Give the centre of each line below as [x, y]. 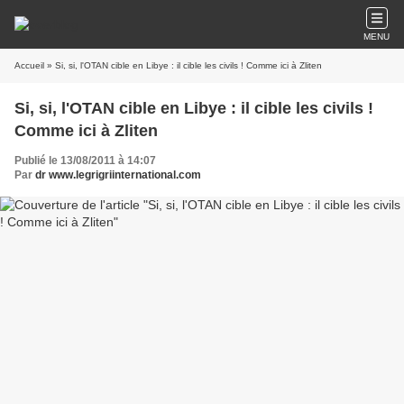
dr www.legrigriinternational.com [118, 175]
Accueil [29, 65]
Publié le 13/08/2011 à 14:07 [85, 161]
